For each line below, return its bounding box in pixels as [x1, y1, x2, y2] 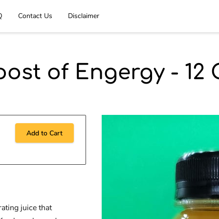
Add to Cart [26, 128, 63, 138]
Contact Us [18, 11, 52, 21]
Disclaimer [68, 11, 99, 21]
